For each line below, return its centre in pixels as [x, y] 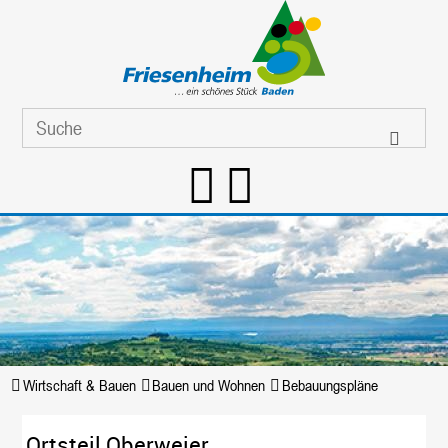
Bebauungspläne [329, 385]
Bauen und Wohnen [209, 385]
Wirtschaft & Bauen [79, 385]
